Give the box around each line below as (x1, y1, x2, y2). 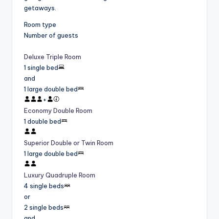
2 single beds (24, 203, 64, 211)
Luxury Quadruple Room (24, 171, 95, 179)
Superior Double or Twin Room (24, 138, 113, 147)
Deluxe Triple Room (24, 52, 81, 61)
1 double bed (24, 117, 61, 125)
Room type (24, 20, 56, 28)
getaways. (24, 3, 56, 12)
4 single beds (24, 181, 64, 190)
